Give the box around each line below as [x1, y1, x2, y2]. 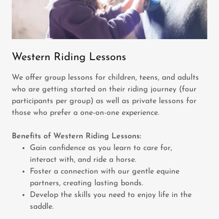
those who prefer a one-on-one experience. [12, 109, 162, 117]
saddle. [29, 203, 56, 211]
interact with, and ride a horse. [29, 156, 136, 164]
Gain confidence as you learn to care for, [29, 144, 172, 153]
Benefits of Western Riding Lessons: [12, 132, 141, 141]
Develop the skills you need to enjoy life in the [29, 191, 192, 199]
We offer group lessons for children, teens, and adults [12, 74, 199, 82]
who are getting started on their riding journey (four [12, 86, 197, 94]
